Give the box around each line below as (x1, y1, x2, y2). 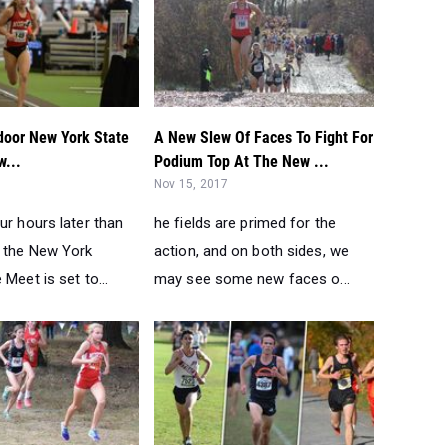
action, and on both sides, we (154, 241, 349, 260)
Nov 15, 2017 (154, 176, 229, 191)
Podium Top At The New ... (154, 151, 329, 171)
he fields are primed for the (154, 213, 336, 232)
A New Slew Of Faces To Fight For (154, 127, 373, 147)
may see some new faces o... (154, 269, 350, 288)
